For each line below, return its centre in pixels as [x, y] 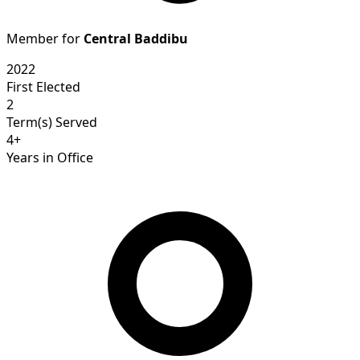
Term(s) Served [52, 122]
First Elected [43, 86]
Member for [45, 38]
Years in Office [50, 157]
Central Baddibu [136, 38]
